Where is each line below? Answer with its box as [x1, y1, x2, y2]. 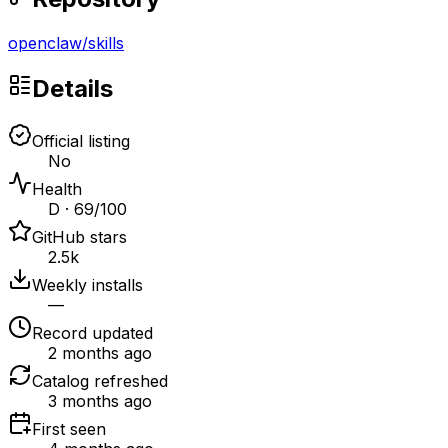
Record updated [32, 323, 153, 344]
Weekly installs [32, 275, 143, 296]
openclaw [8, 33, 82, 54]
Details [32, 74, 113, 104]
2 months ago [48, 343, 152, 364]
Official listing [32, 131, 130, 152]
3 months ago [48, 391, 152, 412]
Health [32, 179, 82, 200]
